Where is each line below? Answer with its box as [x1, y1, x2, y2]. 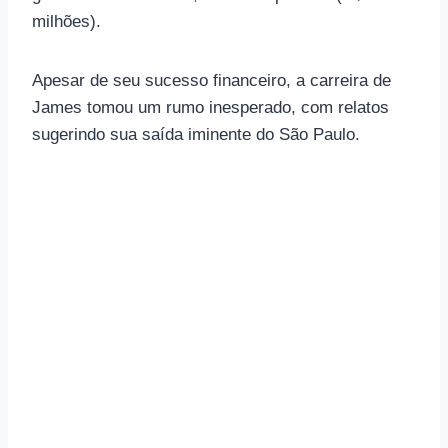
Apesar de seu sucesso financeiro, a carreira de [32, 70, 391, 90]
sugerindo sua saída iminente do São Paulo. [32, 124, 360, 144]
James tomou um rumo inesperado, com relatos [32, 97, 389, 117]
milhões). [32, 11, 101, 31]
